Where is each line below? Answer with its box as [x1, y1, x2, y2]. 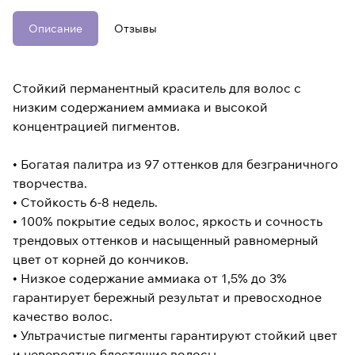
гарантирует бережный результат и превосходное [13, 289, 322, 306]
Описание [29, 21, 82, 36]
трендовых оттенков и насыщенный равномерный [13, 232, 319, 249]
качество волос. [13, 308, 113, 325]
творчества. [13, 175, 87, 192]
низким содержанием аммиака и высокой [13, 99, 268, 116]
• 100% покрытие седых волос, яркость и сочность [13, 213, 323, 230]
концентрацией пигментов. [13, 118, 180, 135]
